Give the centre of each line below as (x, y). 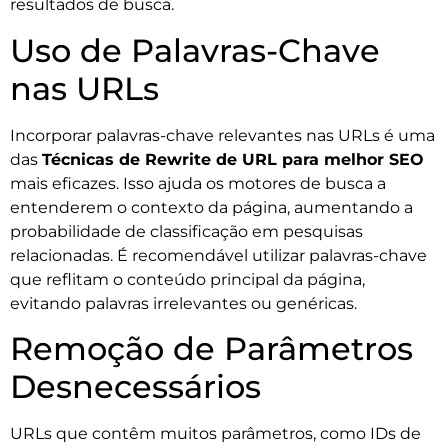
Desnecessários (135, 387)
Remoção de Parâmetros (211, 349)
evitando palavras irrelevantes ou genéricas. (183, 303)
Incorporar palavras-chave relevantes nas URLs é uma (222, 135)
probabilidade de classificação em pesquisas (186, 231)
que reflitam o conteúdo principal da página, (187, 279)
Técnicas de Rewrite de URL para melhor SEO (233, 159)
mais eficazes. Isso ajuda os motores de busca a (198, 183)
